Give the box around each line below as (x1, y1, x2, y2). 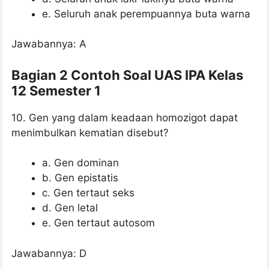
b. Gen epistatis (42, 172, 118, 184)
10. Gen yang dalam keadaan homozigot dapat (11, 111, 238, 124)
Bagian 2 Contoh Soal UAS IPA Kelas (11, 67, 243, 83)
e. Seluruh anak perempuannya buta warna (42, 7, 250, 20)
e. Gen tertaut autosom (42, 217, 155, 229)
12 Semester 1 (11, 82, 101, 98)
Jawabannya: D (11, 247, 86, 259)
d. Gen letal (42, 202, 98, 214)
